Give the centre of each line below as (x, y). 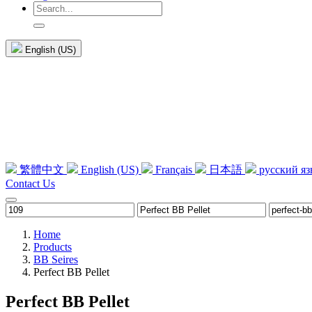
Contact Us (30, 184)
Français (174, 170)
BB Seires (56, 260)
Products (53, 247)
